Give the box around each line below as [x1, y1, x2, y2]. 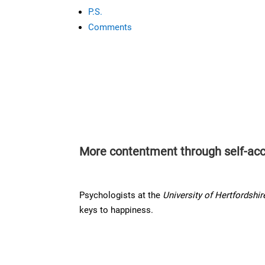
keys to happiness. [79, 204, 154, 215]
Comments [88, 22, 132, 33]
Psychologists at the [79, 189, 163, 201]
